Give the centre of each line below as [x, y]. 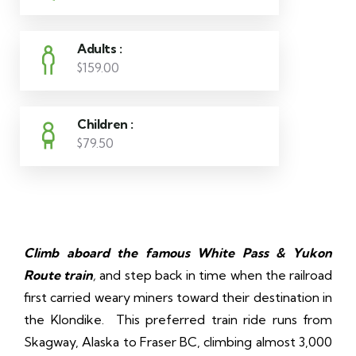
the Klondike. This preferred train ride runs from [178, 319]
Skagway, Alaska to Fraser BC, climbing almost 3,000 [178, 341]
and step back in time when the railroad [216, 275]
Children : [105, 124]
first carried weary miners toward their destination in [178, 297]
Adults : [100, 48]
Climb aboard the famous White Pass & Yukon [178, 252]
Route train [59, 275]
